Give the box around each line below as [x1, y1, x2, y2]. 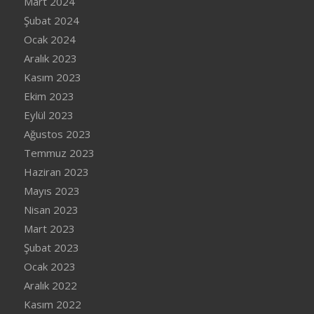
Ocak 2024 [23, 32, 76, 47]
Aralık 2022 [23, 278, 77, 293]
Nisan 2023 [23, 203, 78, 217]
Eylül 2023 [23, 108, 74, 123]
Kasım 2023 [23, 70, 81, 85]
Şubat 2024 [23, 13, 79, 28]
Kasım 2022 [23, 297, 81, 312]
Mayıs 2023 [23, 184, 80, 198]
